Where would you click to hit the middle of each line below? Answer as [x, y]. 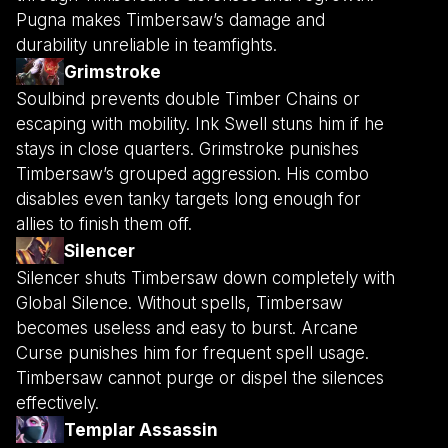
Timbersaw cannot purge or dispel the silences [200, 378]
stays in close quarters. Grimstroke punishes [187, 149]
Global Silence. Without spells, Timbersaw [179, 303]
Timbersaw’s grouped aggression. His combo [192, 174]
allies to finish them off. [104, 224]
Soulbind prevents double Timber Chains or [188, 99]
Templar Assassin [141, 430]
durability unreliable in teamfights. [146, 45]
